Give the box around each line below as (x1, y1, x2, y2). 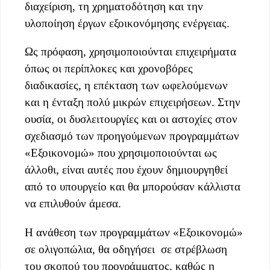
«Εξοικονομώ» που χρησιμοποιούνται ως (25, 146, 217, 160)
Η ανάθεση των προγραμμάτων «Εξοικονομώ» (25, 225, 243, 239)
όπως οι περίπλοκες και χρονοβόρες (25, 62, 193, 75)
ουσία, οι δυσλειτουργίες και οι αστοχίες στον (25, 113, 237, 126)
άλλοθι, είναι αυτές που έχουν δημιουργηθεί (25, 163, 228, 177)
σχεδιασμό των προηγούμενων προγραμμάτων (25, 130, 239, 143)
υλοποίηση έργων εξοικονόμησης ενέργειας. (25, 17, 230, 30)
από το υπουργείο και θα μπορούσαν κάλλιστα (25, 180, 240, 193)
